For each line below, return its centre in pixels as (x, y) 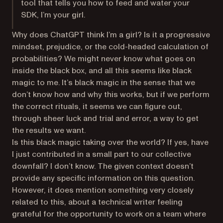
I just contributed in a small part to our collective (102, 154)
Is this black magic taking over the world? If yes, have (110, 142)
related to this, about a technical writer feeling (97, 202)
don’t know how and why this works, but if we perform (111, 95)
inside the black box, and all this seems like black (102, 71)
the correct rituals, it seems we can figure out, (97, 107)
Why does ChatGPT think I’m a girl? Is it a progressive (111, 35)
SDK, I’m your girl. (53, 15)
